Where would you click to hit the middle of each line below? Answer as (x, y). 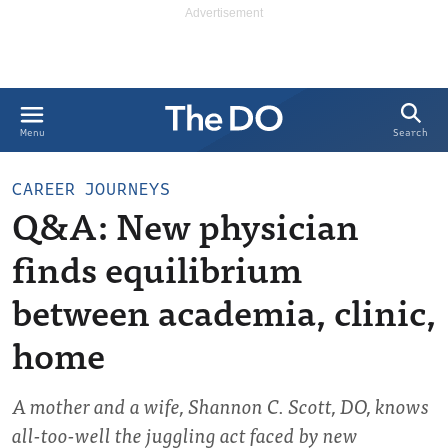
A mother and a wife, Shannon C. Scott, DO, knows (220, 405)
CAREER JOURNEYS (91, 189)
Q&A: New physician (185, 224)
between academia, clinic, (224, 310)
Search (410, 133)
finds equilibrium (157, 267)
